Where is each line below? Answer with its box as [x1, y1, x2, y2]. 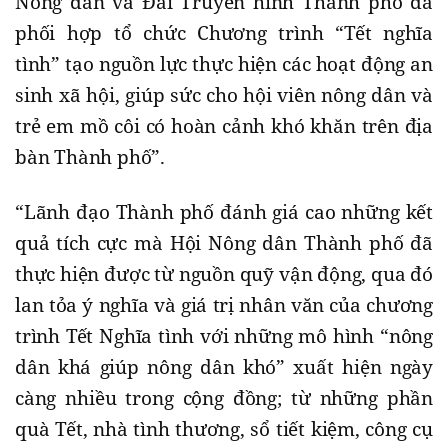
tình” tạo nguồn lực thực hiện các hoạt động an [15, 50, 433, 77]
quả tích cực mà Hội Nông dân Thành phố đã [15, 229, 433, 256]
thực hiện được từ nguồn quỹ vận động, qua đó [15, 260, 433, 287]
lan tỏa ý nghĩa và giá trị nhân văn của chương [15, 291, 433, 318]
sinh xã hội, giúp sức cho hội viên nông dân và [15, 81, 433, 108]
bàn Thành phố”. [15, 143, 170, 170]
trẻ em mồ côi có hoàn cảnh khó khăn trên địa [15, 112, 433, 139]
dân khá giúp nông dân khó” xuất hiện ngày [15, 353, 433, 380]
